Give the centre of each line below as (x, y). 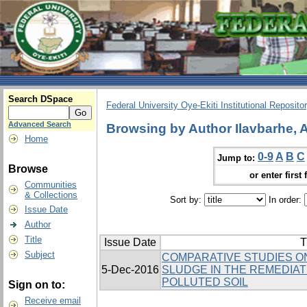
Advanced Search (40, 124)
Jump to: (236, 158)
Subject (40, 255)
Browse (28, 169)
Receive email (53, 300)
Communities (51, 185)
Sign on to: (37, 285)
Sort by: (187, 200)
